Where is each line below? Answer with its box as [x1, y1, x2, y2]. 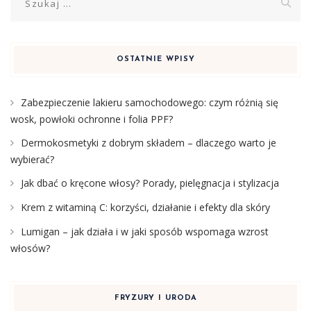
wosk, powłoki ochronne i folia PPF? [10, 112, 173, 126]
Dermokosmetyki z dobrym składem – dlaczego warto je [21, 136, 276, 150]
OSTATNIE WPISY [116, 56, 195, 64]
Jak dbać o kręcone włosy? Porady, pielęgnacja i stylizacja [21, 176, 279, 190]
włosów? [10, 242, 50, 255]
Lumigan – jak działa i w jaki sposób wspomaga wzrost [21, 225, 269, 239]
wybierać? [10, 153, 54, 167]
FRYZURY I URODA [114, 294, 197, 303]
